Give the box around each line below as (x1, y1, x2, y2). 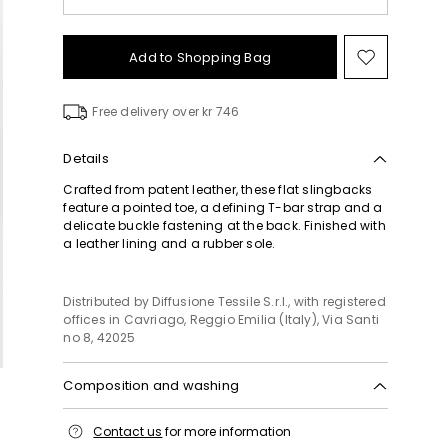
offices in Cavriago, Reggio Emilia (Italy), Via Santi (63, 311, 379, 328)
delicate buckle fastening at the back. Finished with (63, 217, 386, 234)
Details (63, 149, 109, 168)
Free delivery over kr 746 (92, 103, 240, 120)
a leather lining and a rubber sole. (63, 235, 276, 252)
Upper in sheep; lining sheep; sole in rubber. (63, 408, 332, 425)
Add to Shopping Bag (129, 47, 272, 67)
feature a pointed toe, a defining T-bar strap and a (63, 199, 383, 216)
